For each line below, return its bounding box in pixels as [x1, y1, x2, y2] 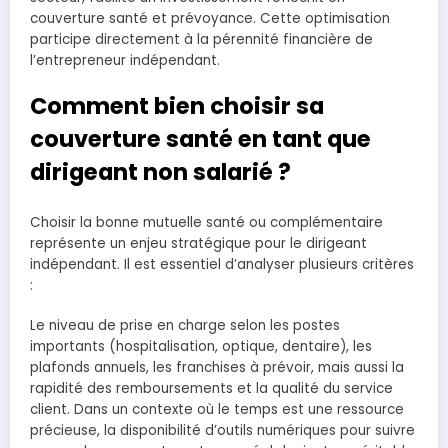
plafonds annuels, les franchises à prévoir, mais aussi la [30, 357, 404, 377]
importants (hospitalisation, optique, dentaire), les [30, 336, 372, 356]
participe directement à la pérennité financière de [30, 30, 373, 50]
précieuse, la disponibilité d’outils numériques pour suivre [30, 420, 415, 440]
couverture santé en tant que [30, 123, 371, 156]
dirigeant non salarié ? [30, 156, 291, 189]
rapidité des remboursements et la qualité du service [30, 378, 393, 398]
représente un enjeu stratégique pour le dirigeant [30, 233, 367, 253]
